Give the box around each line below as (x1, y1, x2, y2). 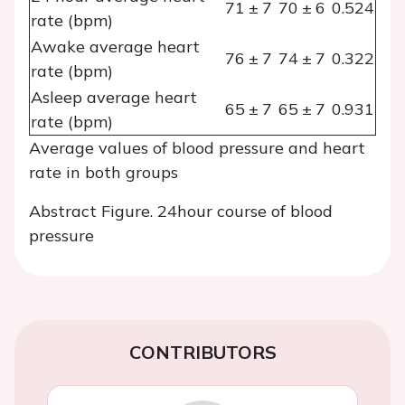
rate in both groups (29, 162, 178, 184)
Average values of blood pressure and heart (29, 137, 365, 159)
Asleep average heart (31, 87, 197, 108)
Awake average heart (31, 36, 200, 58)
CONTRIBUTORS (128, 341, 277, 364)
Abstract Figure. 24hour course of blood (29, 201, 333, 222)
